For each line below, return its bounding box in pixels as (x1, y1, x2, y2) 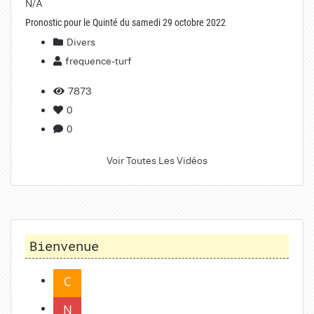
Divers (64, 34, 95, 48)
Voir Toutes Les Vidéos (107, 152, 207, 167)
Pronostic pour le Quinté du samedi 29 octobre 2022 (25, 16, 226, 28)
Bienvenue (29, 236, 99, 254)
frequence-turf (65, 53, 132, 67)
